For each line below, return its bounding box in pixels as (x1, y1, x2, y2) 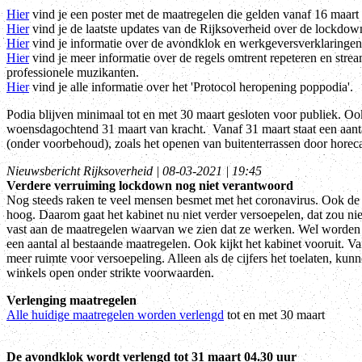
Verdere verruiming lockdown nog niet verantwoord (6, 178, 293, 192)
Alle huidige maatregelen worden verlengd (6, 307, 224, 322)
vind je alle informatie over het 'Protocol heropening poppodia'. (29, 79, 353, 94)
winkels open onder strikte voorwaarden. (6, 265, 214, 280)
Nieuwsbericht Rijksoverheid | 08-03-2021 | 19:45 (6, 163, 262, 178)
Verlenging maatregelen (6, 293, 137, 307)
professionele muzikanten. (6, 65, 139, 79)
